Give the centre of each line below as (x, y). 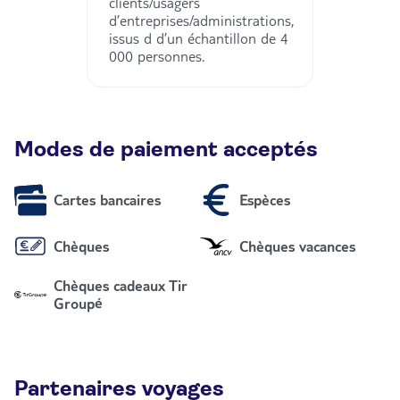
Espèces (265, 200)
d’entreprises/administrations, (201, 20)
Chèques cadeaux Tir (121, 285)
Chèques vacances (297, 246)
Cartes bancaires (107, 200)
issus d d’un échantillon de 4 (199, 38)
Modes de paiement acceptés (166, 150)
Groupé (78, 303)
